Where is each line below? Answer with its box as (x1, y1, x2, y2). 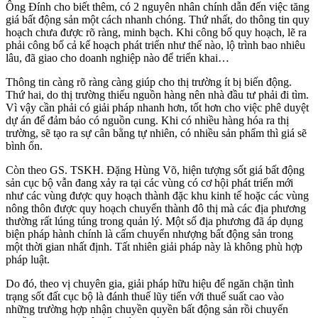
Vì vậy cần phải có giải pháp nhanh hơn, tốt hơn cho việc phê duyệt (6, 102, 309, 114)
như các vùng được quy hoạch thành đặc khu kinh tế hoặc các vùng (6, 190, 309, 202)
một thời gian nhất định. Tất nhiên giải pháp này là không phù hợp (6, 241, 302, 253)
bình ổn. (6, 140, 43, 153)
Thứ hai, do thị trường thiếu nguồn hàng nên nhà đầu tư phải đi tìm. (6, 89, 309, 102)
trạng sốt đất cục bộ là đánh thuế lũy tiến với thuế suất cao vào (6, 290, 284, 303)
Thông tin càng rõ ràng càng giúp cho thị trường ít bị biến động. (6, 76, 292, 89)
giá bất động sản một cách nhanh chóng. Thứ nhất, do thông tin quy (6, 13, 309, 26)
